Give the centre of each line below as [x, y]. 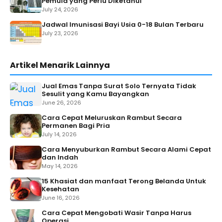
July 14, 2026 [59, 134]
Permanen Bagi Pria [76, 125]
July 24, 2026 [60, 9]
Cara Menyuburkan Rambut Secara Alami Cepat [126, 149]
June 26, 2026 [61, 102]
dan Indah [60, 157]
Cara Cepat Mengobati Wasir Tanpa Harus [116, 213]
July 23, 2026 [60, 33]
